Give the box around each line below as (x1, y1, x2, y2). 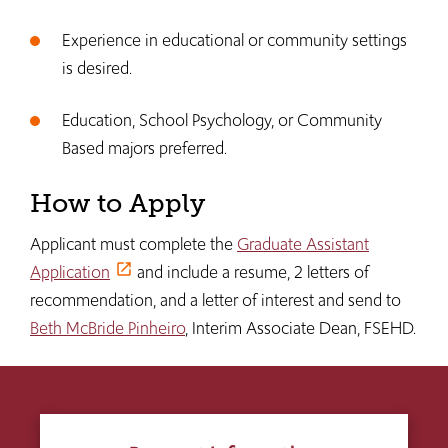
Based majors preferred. (62, 136, 227, 160)
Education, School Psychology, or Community (62, 108, 382, 132)
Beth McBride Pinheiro (30, 316, 185, 340)
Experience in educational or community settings (62, 28, 407, 52)
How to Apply (30, 188, 205, 219)
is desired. (62, 56, 136, 80)
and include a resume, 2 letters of (132, 260, 369, 284)
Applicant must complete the (30, 232, 237, 256)
